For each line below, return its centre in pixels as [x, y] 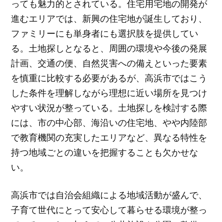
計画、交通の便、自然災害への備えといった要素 [109, 63]
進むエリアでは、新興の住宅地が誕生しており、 [109, 18]
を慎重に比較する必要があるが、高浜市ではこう [109, 78]
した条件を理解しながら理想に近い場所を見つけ [109, 92]
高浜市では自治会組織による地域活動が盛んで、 [109, 195]
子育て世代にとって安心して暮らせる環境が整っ [109, 210]
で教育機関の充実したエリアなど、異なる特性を [109, 137]
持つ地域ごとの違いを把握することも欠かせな [105, 152]
